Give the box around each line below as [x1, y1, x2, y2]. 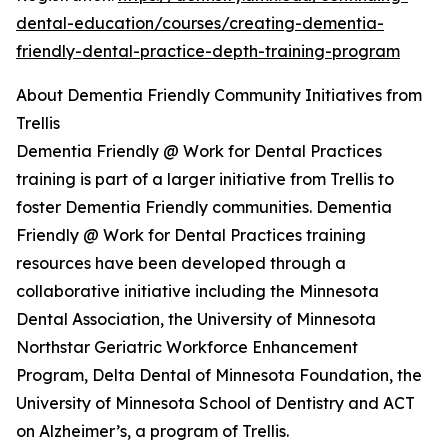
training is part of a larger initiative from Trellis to [16, 169, 394, 190]
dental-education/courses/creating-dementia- [16, 13, 384, 34]
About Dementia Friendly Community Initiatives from [16, 85, 422, 106]
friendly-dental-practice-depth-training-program [16, 41, 400, 62]
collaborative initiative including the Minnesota [16, 281, 379, 302]
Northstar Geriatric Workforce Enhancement [16, 337, 358, 358]
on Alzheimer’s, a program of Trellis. [16, 421, 289, 442]
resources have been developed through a [16, 253, 346, 274]
